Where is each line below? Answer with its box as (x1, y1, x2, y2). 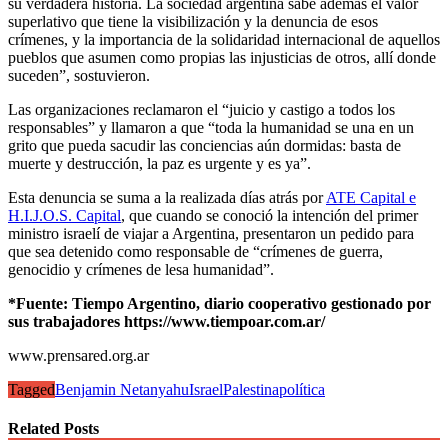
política (279, 380, 325, 398)
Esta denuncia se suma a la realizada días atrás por (8, 188, 326, 206)
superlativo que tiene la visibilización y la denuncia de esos (8, 12, 378, 30)
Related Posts (8, 420, 99, 438)
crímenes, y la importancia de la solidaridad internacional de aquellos (8, 30, 440, 48)
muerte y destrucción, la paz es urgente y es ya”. (8, 154, 311, 172)
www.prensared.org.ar (8, 346, 149, 364)
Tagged (8, 380, 55, 398)
